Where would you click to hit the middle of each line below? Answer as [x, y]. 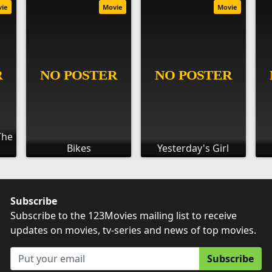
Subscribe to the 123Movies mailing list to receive [124, 215]
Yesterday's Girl [193, 148]
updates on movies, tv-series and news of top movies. [134, 230]
